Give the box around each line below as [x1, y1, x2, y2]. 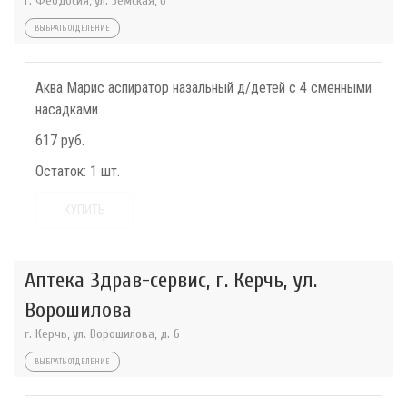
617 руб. [35, 132, 84, 149]
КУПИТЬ [64, 203, 105, 217]
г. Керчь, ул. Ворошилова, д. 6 [25, 326, 180, 342]
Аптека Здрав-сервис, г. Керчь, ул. [25, 268, 317, 293]
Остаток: [35, 163, 86, 180]
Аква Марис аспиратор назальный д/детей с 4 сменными [35, 79, 372, 96]
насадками [35, 101, 98, 118]
